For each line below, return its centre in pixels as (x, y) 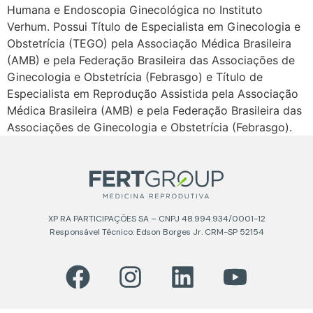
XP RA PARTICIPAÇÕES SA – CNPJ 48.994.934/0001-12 (156, 218)
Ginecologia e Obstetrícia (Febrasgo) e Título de (135, 77)
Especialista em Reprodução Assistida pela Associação (153, 94)
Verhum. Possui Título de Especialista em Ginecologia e (154, 27)
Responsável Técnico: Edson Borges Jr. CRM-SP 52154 (156, 232)
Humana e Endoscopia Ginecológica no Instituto (135, 10)
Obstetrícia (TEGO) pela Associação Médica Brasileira (149, 44)
